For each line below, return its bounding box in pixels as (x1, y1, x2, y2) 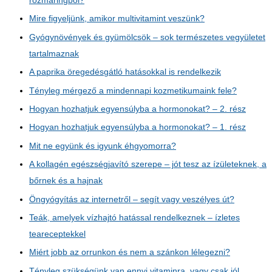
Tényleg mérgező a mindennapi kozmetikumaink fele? (29, 86, 237, 95)
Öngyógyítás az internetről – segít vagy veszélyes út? (29, 194, 234, 204)
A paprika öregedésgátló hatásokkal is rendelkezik (29, 67, 221, 77)
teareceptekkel (29, 229, 86, 239)
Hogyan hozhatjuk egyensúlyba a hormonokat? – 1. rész (29, 123, 246, 132)
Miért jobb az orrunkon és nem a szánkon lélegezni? (29, 248, 230, 257)
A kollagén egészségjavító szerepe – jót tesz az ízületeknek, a (29, 160, 267, 169)
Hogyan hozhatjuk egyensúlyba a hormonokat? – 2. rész (29, 104, 246, 114)
